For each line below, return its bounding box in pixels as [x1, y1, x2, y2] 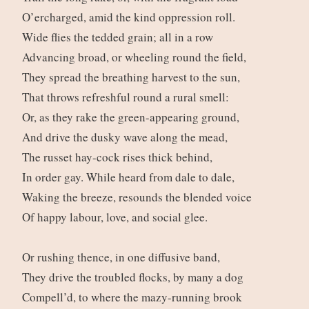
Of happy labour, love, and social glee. [21, 209, 212, 226]
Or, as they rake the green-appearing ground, [21, 109, 243, 126]
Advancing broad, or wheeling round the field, [21, 49, 250, 66]
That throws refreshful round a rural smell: [21, 89, 233, 106]
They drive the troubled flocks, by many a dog [21, 269, 248, 286]
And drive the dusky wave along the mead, [21, 129, 232, 146]
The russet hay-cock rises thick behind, [21, 149, 217, 166]
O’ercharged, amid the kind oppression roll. [21, 9, 239, 26]
